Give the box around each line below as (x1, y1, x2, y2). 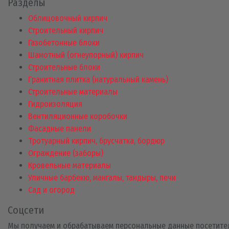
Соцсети (8, 204, 44, 217)
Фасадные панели (28, 124, 91, 134)
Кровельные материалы (28, 161, 111, 171)
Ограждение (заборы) (28, 148, 103, 158)
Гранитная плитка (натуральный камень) (28, 75, 168, 85)
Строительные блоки (28, 62, 100, 73)
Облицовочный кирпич (28, 13, 107, 24)
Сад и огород (28, 185, 75, 195)
